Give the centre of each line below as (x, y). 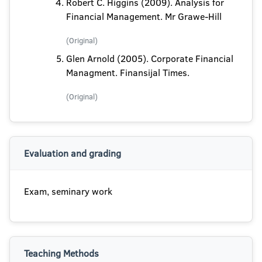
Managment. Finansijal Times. (128, 73)
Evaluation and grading (73, 153)
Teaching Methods (61, 253)
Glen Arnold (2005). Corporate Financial (150, 58)
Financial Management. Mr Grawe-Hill (144, 16)
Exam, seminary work (68, 191)
